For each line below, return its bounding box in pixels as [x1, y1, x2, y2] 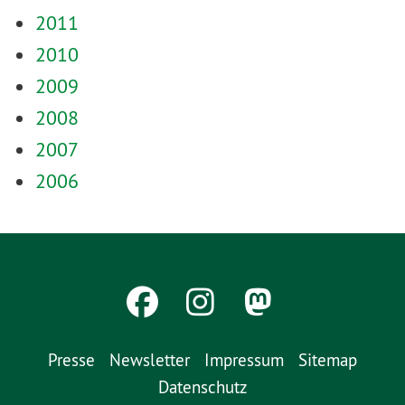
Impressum [204, 348, 284, 371]
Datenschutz [157, 375, 248, 398]
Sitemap [298, 348, 357, 371]
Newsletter [109, 348, 190, 371]
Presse [48, 348, 95, 371]
